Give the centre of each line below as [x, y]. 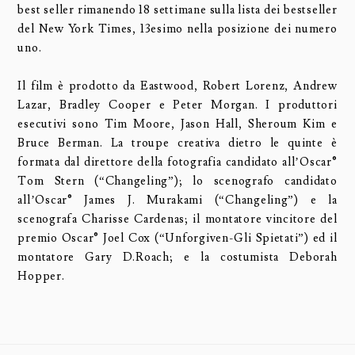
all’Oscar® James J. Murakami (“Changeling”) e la [177, 200]
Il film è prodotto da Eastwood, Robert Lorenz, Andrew [177, 86]
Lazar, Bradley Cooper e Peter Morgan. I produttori [177, 105]
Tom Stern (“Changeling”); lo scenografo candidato [177, 181]
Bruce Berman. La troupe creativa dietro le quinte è [177, 143]
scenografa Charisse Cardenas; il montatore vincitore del [177, 219]
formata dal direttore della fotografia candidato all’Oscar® [177, 162]
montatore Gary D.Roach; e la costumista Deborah [177, 257]
